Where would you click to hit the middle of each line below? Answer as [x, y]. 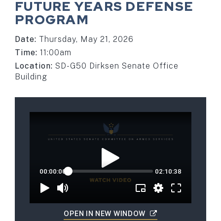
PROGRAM [52, 20]
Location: [34, 66]
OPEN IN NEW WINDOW [106, 214]
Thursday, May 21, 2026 [86, 39]
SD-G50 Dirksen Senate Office [117, 66]
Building [31, 77]
